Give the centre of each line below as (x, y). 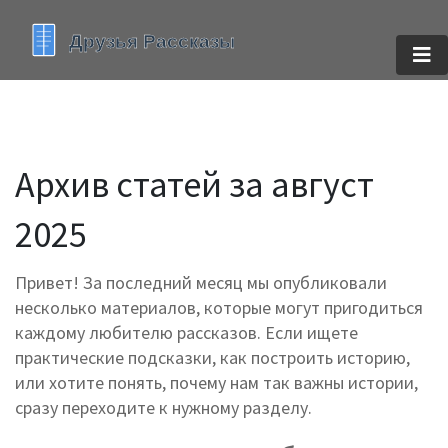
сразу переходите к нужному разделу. (163, 407)
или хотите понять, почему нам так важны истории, (216, 382)
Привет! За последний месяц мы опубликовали (201, 282)
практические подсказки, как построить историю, (212, 357)
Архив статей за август (194, 184)
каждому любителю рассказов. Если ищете (186, 332)
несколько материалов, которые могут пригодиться (219, 307)
